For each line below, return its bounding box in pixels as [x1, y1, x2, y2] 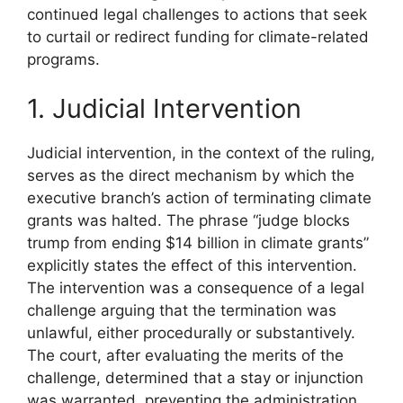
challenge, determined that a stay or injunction [27, 369, 363, 387]
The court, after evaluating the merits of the [27, 346, 344, 364]
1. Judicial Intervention [27, 93, 301, 124]
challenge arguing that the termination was [27, 301, 336, 319]
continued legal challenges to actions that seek [27, 4, 367, 23]
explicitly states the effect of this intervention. [27, 256, 357, 274]
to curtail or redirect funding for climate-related [27, 27, 369, 46]
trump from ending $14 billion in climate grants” [27, 234, 369, 252]
